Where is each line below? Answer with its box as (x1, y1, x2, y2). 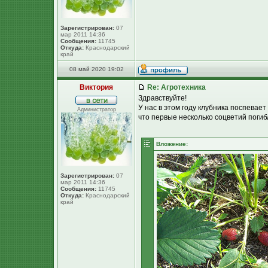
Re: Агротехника (145, 83, 206, 92)
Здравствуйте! (138, 94, 187, 102)
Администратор (77, 106, 116, 112)
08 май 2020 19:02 (69, 66, 124, 72)
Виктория (80, 83, 113, 92)
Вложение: (156, 141, 188, 147)
